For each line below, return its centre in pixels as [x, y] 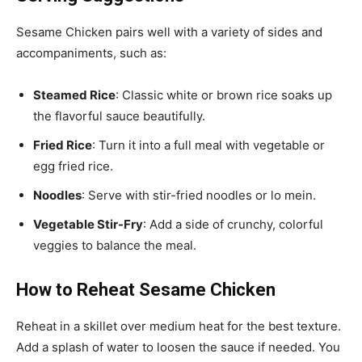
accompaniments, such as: [91, 53]
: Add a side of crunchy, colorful [233, 225]
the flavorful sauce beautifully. [119, 116]
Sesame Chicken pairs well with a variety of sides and [169, 32]
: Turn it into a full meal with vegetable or [208, 145]
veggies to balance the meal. [115, 246]
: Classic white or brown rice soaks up [224, 95]
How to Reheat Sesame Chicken [146, 290]
